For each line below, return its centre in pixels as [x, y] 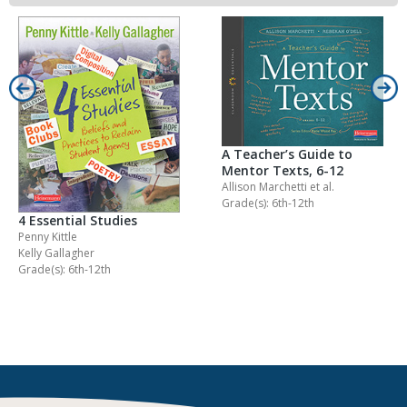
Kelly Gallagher [56, 253]
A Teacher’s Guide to [287, 154]
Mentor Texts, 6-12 [283, 170]
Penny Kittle [48, 237]
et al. [322, 186]
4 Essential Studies [78, 221]
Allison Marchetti [266, 186]
